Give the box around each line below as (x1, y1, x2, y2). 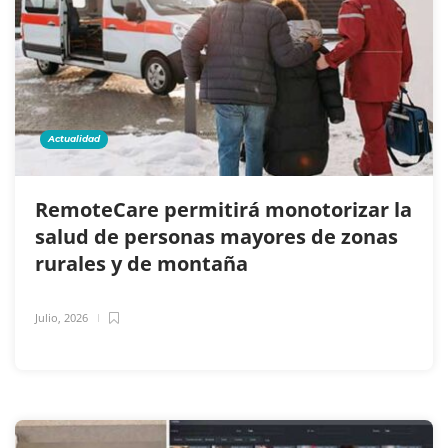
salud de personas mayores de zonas (35, 223, 398, 251)
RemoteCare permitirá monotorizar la (35, 196, 412, 224)
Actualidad (48, 133, 100, 145)
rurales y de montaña (35, 250, 253, 278)
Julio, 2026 (35, 310, 88, 326)
